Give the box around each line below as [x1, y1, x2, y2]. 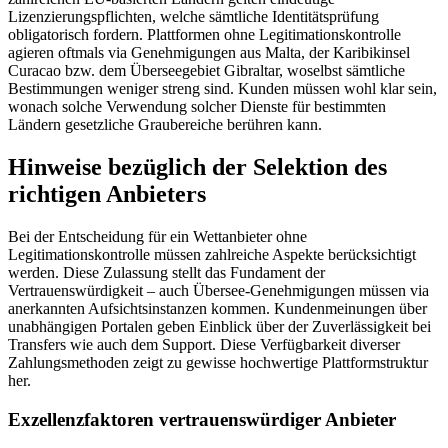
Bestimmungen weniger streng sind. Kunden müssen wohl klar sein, [8, 80, 437, 98]
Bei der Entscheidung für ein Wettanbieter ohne [8, 228, 307, 245]
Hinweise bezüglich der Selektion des [8, 154, 387, 181]
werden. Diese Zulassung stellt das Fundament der [8, 264, 325, 281]
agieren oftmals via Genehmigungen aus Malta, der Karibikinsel [8, 44, 410, 62]
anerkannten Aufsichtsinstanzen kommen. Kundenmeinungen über [8, 300, 427, 317]
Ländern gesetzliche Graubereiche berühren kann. [8, 116, 322, 134]
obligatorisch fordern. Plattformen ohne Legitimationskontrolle [8, 26, 401, 44]
